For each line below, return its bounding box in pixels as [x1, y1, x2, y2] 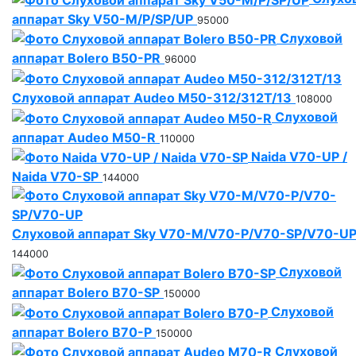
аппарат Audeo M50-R [12, 129, 156, 145]
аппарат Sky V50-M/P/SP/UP [12, 10, 193, 27]
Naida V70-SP [12, 168, 99, 185]
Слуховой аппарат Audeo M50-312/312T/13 [12, 89, 292, 106]
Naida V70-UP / [251, 148, 347, 164]
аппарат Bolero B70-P [12, 323, 152, 340]
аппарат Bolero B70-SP [12, 284, 160, 300]
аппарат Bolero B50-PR [12, 50, 161, 67]
